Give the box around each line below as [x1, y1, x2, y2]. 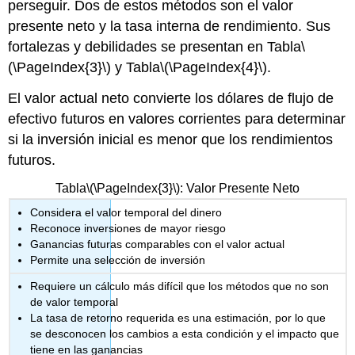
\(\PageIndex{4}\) [160, 59, 268, 76]
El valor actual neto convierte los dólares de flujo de [8, 90, 334, 107]
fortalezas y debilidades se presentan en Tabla [8, 39, 302, 55]
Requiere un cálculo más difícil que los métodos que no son [30, 280, 330, 293]
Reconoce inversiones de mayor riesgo [30, 221, 227, 235]
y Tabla [111, 59, 161, 76]
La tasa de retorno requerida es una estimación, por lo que [30, 311, 326, 325]
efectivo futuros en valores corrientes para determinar [8, 111, 346, 128]
